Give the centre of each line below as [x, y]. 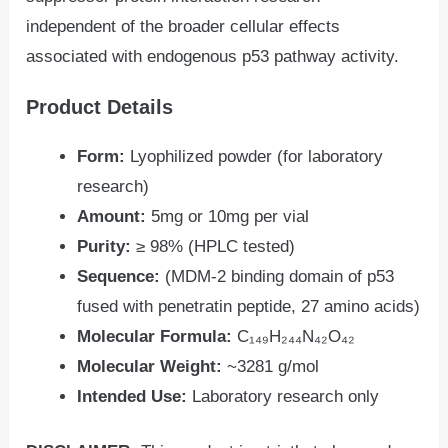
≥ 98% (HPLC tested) [213, 246]
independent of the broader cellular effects [183, 27]
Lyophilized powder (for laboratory [254, 156]
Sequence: [119, 276]
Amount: [112, 216]
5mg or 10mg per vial [228, 216]
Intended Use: [132, 396]
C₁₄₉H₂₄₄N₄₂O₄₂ [294, 336]
